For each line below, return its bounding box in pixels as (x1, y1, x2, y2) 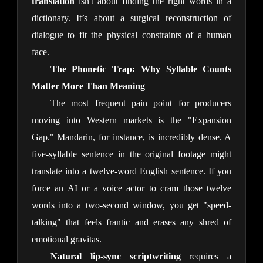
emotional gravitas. (31, 234, 102, 245)
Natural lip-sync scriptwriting (50, 251, 181, 262)
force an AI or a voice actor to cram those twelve (31, 183, 232, 194)
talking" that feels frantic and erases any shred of (31, 217, 232, 228)
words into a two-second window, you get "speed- (31, 200, 232, 211)
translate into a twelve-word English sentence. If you (31, 166, 232, 177)
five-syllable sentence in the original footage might (31, 149, 232, 160)
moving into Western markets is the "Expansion (31, 115, 232, 126)
